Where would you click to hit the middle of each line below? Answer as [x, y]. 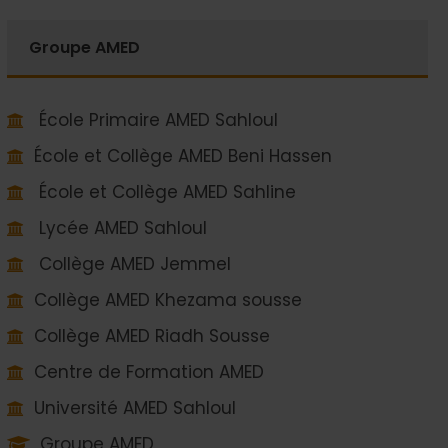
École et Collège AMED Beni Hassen [182, 156]
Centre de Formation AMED [148, 372]
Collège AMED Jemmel [132, 264]
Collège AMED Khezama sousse [167, 300]
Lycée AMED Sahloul [120, 228]
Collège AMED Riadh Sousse [151, 336]
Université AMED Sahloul [134, 408]
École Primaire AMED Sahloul [155, 120]
